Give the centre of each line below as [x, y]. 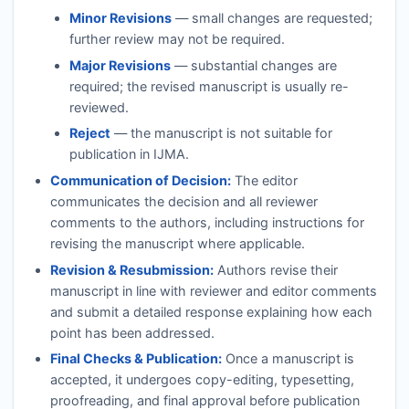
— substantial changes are [254, 65]
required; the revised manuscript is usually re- [210, 86]
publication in [112, 154]
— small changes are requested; [273, 18]
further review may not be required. [178, 39]
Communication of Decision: [140, 181]
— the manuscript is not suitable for [222, 133]
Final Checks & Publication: [136, 359]
